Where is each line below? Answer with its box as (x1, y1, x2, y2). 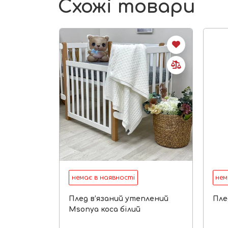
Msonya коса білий (69, 205, 140, 213)
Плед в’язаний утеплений (69, 194, 168, 203)
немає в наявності (71, 174, 135, 182)
